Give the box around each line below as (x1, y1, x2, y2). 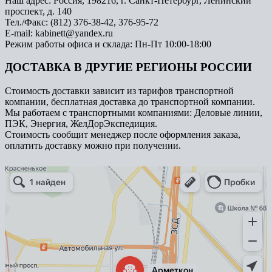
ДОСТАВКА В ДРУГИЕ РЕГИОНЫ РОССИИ (5, 61, 252, 74)
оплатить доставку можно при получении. (5, 140, 181, 151)
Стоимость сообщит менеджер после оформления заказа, (5, 129, 240, 140)
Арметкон (5, 166, 35, 175)
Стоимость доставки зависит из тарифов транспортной (5, 86, 234, 97)
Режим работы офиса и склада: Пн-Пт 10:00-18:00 (5, 38, 211, 49)
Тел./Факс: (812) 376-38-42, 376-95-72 (5, 16, 158, 27)
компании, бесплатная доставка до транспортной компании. (5, 97, 255, 107)
